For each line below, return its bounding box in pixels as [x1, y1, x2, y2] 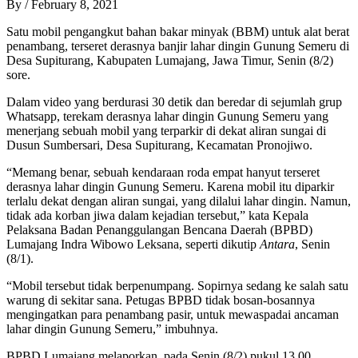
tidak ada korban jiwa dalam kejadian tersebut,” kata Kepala [6, 208, 308, 222]
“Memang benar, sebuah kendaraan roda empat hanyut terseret [6, 165, 320, 179]
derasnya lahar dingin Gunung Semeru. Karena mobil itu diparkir [6, 179, 334, 193]
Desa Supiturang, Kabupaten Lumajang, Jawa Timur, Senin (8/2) [6, 53, 333, 67]
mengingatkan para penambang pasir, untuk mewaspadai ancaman [6, 307, 339, 321]
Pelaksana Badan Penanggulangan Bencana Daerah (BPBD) [6, 222, 312, 237]
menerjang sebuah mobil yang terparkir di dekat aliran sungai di [6, 123, 326, 137]
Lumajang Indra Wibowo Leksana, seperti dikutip [6, 237, 260, 251]
